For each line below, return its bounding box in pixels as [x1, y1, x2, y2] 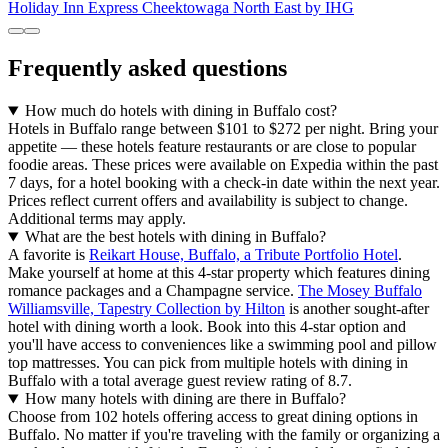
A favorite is [8, 246, 89, 264]
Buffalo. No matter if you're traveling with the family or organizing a [8, 426, 440, 444]
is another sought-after [285, 300, 429, 318]
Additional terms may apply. [8, 210, 186, 228]
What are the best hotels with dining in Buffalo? [24, 228, 326, 246]
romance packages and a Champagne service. [8, 282, 298, 300]
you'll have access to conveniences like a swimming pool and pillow [8, 336, 437, 354]
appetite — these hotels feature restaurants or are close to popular [8, 138, 416, 156]
